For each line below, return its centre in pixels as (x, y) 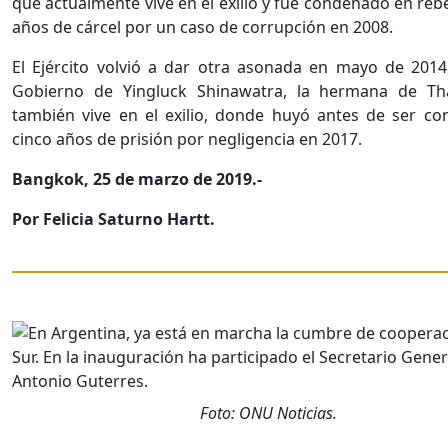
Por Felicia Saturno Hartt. (113, 219)
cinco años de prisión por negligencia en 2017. (187, 139)
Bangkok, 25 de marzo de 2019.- (137, 179)
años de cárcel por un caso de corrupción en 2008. (202, 27)
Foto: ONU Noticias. (268, 413)
